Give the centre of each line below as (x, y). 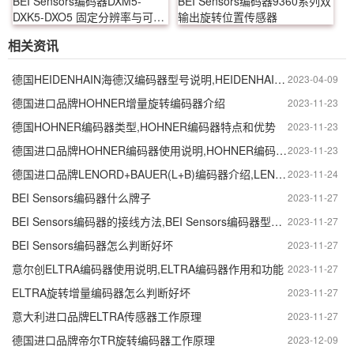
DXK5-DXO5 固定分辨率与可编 (88, 16)
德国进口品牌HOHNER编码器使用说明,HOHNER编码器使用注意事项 (281, 150)
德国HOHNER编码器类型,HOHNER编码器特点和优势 (144, 126)
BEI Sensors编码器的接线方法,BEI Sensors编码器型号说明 (277, 221)
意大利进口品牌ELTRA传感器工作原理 (107, 316)
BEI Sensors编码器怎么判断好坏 (92, 245)
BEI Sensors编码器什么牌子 (81, 197)
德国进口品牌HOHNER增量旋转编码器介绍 (119, 102)
